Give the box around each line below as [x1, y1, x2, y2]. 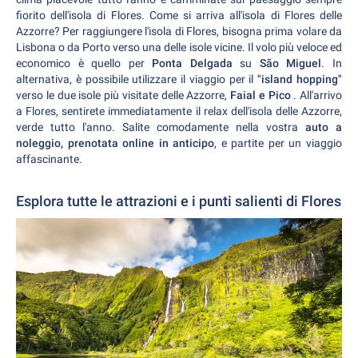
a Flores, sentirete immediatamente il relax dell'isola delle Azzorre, [16, 105, 342, 117]
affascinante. [16, 153, 82, 165]
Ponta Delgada [144, 57, 241, 70]
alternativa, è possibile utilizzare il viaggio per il [16, 73, 258, 86]
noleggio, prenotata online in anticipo [16, 137, 215, 149]
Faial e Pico [230, 89, 294, 101]
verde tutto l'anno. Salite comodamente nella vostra [16, 121, 305, 133]
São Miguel [259, 57, 322, 70]
